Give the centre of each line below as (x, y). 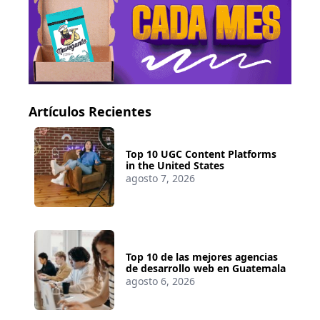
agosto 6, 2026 (160, 281)
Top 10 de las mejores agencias (202, 256)
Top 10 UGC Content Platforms (201, 154)
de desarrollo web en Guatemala (206, 268)
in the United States (175, 165)
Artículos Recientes (90, 111)
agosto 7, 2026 (160, 178)
